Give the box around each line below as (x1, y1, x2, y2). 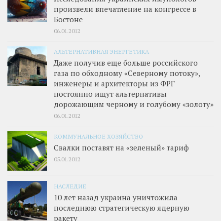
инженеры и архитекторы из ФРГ (54, 78, 175, 88)
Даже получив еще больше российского (54, 57, 198, 68)
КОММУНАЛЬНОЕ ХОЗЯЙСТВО (54, 132, 143, 140)
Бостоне (54, 14, 83, 24)
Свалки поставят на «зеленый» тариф (54, 142, 189, 152)
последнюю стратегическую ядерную (54, 202, 189, 213)
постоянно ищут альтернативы (54, 88, 167, 99)
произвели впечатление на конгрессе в (54, 3, 196, 14)
